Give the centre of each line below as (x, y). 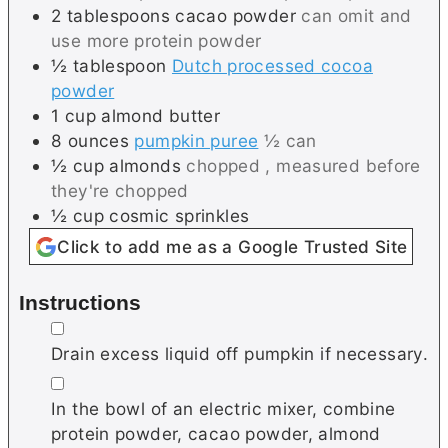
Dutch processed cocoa (272, 66)
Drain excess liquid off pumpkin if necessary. (240, 353)
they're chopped (120, 191)
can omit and (356, 16)
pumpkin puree (196, 141)
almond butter (161, 116)
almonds (145, 166)
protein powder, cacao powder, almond (216, 433)
